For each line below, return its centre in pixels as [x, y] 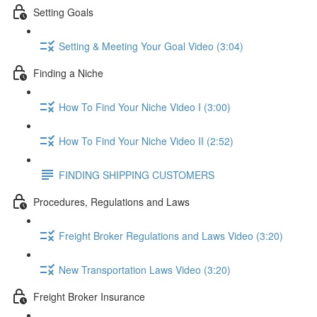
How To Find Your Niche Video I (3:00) [145, 106]
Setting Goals [63, 12]
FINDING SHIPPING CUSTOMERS [137, 174]
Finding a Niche [68, 73]
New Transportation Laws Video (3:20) [145, 269]
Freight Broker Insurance [89, 296]
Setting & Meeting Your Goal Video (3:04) [151, 46]
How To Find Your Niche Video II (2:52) [146, 140]
